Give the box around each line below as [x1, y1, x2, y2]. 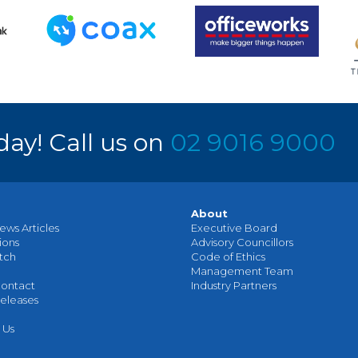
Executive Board [191, 221, 277, 234]
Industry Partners [191, 278, 276, 292]
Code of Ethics [191, 249, 265, 263]
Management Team [191, 264, 293, 277]
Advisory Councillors [191, 235, 293, 249]
